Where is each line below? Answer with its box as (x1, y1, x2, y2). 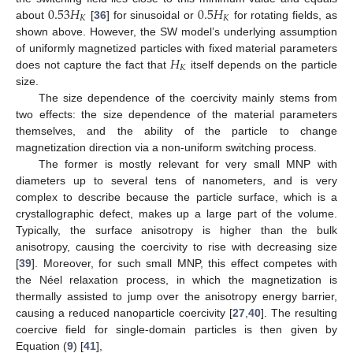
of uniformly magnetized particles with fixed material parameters (16, 41, 337, 54)
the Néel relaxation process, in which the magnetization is (16, 273, 337, 286)
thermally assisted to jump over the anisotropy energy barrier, (16, 289, 337, 303)
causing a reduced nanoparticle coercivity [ (16, 306, 232, 319)
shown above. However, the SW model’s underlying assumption (16, 24, 337, 38)
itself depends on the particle (186, 58, 338, 71)
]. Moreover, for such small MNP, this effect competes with (32, 256, 337, 269)
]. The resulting (261, 306, 337, 319)
